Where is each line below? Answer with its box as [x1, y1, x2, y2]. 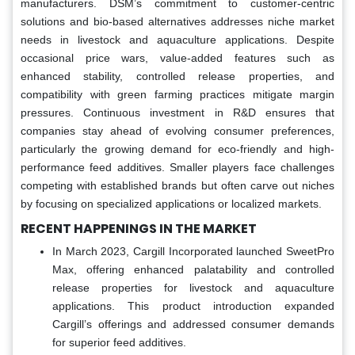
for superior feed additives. [52, 335, 186, 349]
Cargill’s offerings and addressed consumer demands [52, 317, 334, 330]
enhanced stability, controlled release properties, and [21, 69, 334, 82]
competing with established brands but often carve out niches [21, 178, 334, 192]
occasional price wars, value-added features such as [21, 51, 334, 64]
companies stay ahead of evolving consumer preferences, [21, 124, 334, 137]
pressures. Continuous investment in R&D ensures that [21, 105, 334, 119]
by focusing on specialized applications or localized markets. [21, 197, 322, 210]
